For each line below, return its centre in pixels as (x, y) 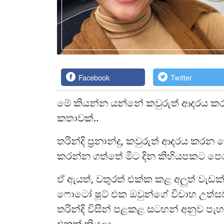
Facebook (94, 77)
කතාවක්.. (78, 118)
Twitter (181, 77)
